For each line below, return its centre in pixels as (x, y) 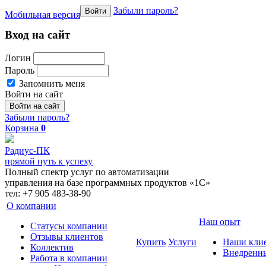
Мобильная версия (42, 15)
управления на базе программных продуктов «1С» (107, 183)
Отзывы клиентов (67, 237)
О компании (31, 206)
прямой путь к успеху (49, 161)
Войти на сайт (34, 94)
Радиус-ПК (27, 151)
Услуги (182, 242)
